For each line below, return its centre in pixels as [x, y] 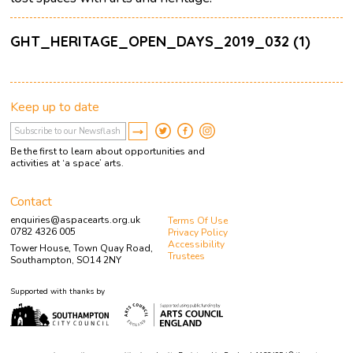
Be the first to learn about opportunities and [108, 152]
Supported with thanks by [58, 292]
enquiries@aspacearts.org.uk [76, 220]
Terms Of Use [198, 221]
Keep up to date [55, 108]
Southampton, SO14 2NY [66, 260]
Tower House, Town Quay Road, [82, 249]
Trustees [187, 256]
